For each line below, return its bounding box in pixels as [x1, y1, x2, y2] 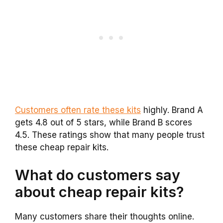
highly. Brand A [141, 105, 203, 115]
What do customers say [15, 166, 180, 184]
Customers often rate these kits [15, 105, 141, 115]
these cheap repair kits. [15, 142, 109, 153]
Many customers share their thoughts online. [15, 211, 194, 222]
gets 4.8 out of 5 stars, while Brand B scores [15, 117, 192, 128]
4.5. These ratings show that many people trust [15, 130, 205, 140]
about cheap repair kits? [15, 183, 184, 201]
